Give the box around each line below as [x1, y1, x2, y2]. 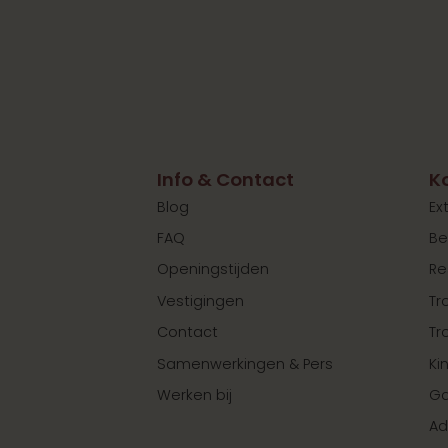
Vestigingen [157, 290, 245, 311]
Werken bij [157, 384, 233, 405]
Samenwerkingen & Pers [157, 353, 334, 374]
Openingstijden [157, 259, 270, 280]
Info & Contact [157, 166, 295, 192]
